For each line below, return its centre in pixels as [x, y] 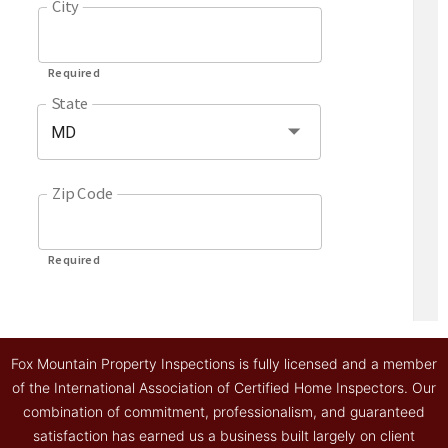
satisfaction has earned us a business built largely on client [224, 435]
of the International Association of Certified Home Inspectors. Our [224, 387]
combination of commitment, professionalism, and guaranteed [224, 411]
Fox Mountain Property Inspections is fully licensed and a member [224, 363]
